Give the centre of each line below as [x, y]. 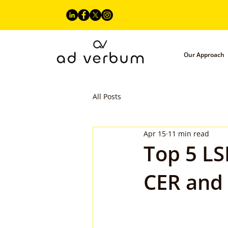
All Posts [107, 96]
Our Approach [204, 55]
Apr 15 [155, 133]
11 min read [189, 133]
